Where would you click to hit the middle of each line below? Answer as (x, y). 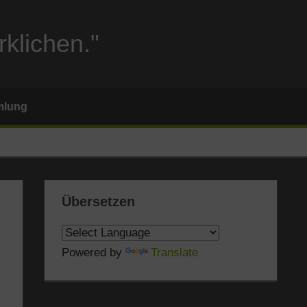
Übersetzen (99, 202)
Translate (175, 253)
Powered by (94, 253)
